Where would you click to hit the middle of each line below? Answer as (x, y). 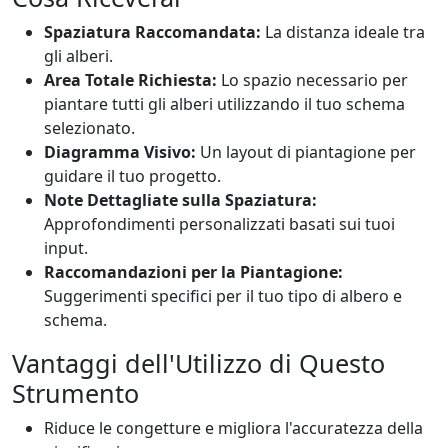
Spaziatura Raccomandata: (152, 32)
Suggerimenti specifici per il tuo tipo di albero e (223, 296)
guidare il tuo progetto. (132, 176)
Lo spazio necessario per (312, 80)
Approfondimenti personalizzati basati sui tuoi (219, 224)
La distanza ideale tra (343, 32)
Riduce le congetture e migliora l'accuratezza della (233, 428)
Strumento (75, 393)
